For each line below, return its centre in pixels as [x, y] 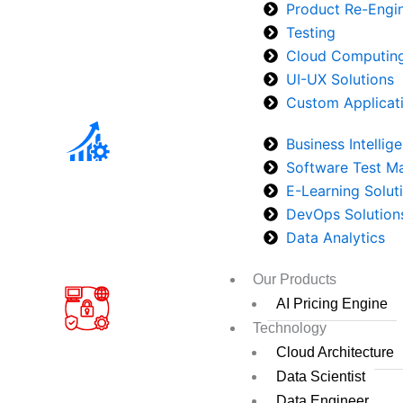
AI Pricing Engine [332, 304]
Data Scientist [321, 376]
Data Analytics [336, 237]
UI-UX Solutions [340, 79]
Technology [290, 328]
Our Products [295, 279]
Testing [311, 32]
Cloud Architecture [336, 352]
